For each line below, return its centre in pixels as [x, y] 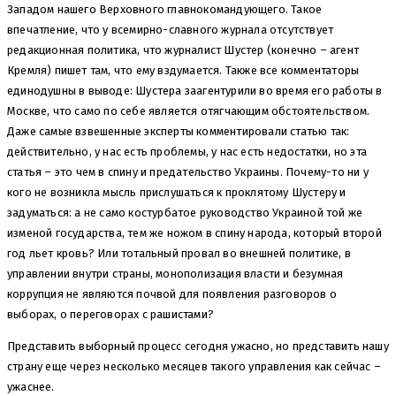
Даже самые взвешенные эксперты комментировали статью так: [179, 132]
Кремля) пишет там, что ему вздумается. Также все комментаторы [183, 71]
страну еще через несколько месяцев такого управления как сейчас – [194, 367]
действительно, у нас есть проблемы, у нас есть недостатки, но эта [187, 152]
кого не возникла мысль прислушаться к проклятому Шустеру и [177, 193]
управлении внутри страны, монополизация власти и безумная [175, 274]
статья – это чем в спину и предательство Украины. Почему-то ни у [188, 172]
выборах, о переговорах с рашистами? [110, 315]
